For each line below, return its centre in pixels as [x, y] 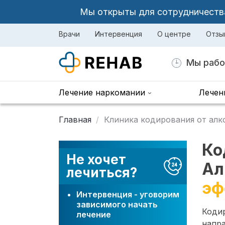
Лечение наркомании [102, 92]
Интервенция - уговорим [128, 194]
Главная [75, 120]
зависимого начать [117, 204]
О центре [174, 34]
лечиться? [102, 173]
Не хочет [96, 159]
